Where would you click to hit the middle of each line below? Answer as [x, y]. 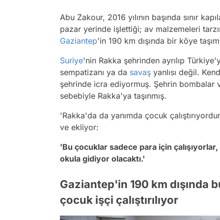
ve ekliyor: [79, 127]
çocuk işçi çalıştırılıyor [119, 200]
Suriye [71, 60]
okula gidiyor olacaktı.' [103, 158]
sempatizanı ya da [95, 72]
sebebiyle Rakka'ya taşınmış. [114, 96]
